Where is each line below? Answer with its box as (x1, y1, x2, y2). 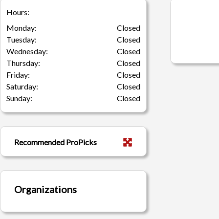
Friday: (6, 70, 30, 79)
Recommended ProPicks (14, 137, 97, 147)
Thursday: (6, 58, 40, 67)
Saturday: (6, 82, 38, 91)
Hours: (6, 7, 29, 17)
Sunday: (6, 93, 32, 103)
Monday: (6, 23, 37, 32)
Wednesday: (6, 46, 48, 56)
